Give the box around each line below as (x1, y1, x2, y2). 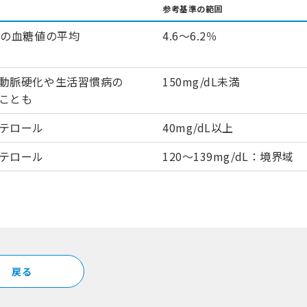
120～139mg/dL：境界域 (162, 148, 294, 165)
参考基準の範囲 (162, 3, 223, 15)
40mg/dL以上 (162, 119, 234, 136)
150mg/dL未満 (162, 73, 241, 90)
